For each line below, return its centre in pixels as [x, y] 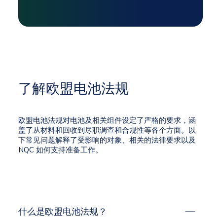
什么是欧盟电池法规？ [63, 212]
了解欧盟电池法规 [74, 89]
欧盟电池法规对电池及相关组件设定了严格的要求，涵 [107, 120]
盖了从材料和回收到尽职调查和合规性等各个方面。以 [107, 130]
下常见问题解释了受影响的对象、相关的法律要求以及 [107, 140]
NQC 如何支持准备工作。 [60, 150]
